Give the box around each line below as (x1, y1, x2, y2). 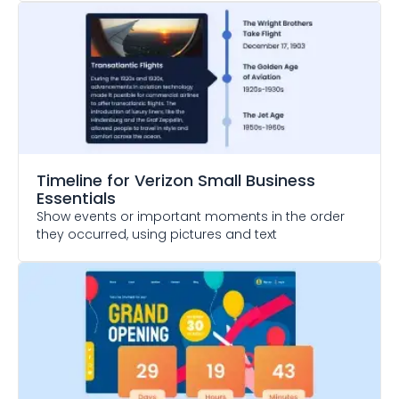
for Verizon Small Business (107, 169, 315, 191)
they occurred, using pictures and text (37, 225, 277, 243)
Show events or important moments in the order (37, 208, 345, 225)
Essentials (37, 187, 116, 209)
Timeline (37, 169, 102, 191)
